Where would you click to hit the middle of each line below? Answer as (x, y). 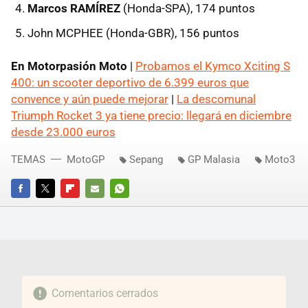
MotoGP (86, 159)
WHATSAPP (134, 207)
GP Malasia (214, 159)
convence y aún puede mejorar (90, 99)
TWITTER (54, 207)
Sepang (146, 159)
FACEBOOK (33, 207)
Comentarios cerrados (104, 293)
